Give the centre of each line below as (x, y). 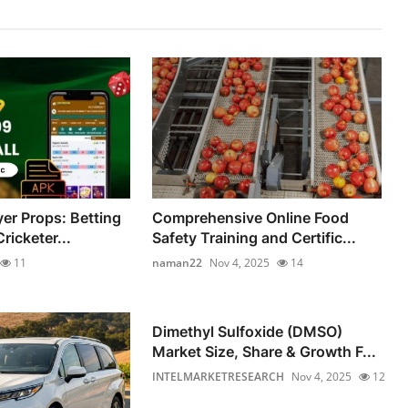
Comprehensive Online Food (251, 218)
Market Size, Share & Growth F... (265, 352)
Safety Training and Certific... (255, 238)
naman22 (178, 263)
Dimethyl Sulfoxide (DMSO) (248, 332)
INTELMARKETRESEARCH (219, 377)
